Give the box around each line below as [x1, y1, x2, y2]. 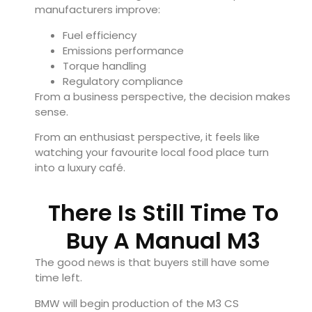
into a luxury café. [35, 160, 125, 175]
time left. [35, 270, 82, 286]
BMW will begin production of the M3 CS [35, 295, 239, 311]
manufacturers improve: [35, 2, 160, 17]
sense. [35, 104, 68, 119]
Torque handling [63, 58, 146, 73]
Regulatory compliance [63, 73, 183, 88]
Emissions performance [63, 42, 184, 58]
